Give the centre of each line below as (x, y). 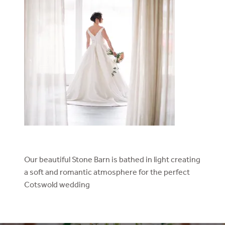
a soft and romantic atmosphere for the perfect (107, 172)
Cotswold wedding (57, 185)
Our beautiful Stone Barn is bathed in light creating (112, 160)
